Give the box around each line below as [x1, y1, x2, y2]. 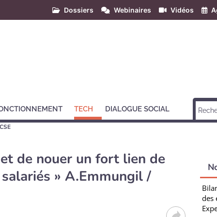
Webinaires [114, 6, 151, 14]
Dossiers [64, 6, 93, 14]
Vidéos [170, 6, 194, 14]
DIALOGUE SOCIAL [105, 105, 170, 113]
